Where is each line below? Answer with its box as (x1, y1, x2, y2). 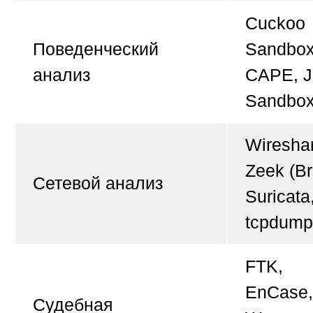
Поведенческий (33, 39, 159, 59)
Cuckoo (245, 13, 305, 34)
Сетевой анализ (33, 173, 163, 194)
